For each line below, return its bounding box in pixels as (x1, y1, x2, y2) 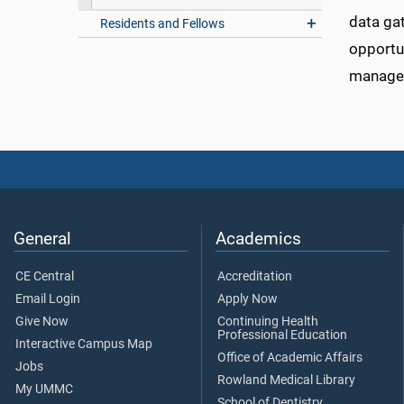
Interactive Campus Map (15, 336, 152, 353)
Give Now (15, 314, 69, 330)
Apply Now (217, 291, 278, 308)
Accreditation (217, 269, 292, 285)
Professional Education (217, 327, 347, 344)
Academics (216, 228, 301, 250)
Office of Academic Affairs (217, 350, 363, 366)
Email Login (15, 291, 80, 308)
